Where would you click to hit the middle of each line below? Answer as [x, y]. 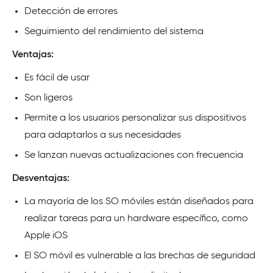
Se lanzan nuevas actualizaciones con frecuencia [134, 155]
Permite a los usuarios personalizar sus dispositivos [135, 118]
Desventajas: [41, 178]
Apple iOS [46, 236]
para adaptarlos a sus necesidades [103, 135]
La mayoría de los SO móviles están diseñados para [139, 201]
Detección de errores [71, 11]
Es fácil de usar [57, 78]
